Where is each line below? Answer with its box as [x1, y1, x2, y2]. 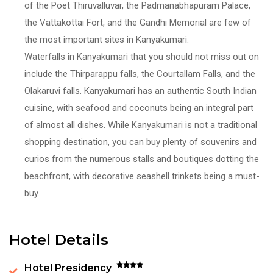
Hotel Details [9, 230, 108, 249]
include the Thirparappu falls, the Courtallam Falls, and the [24, 68, 255, 79]
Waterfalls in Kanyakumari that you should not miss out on [24, 51, 259, 62]
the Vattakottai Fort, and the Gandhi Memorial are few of [24, 16, 251, 28]
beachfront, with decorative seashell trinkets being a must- [24, 170, 260, 182]
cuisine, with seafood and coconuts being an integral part [24, 102, 253, 113]
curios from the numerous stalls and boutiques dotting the [24, 153, 259, 165]
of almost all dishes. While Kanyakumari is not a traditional [24, 119, 257, 130]
